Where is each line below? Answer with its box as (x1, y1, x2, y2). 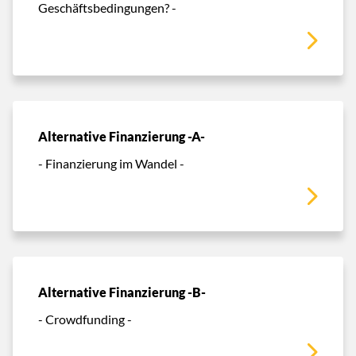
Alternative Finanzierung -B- (38, 284, 206, 300)
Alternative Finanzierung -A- (38, 128, 205, 145)
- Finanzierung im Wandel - (38, 155, 184, 171)
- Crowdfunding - (38, 311, 132, 327)
